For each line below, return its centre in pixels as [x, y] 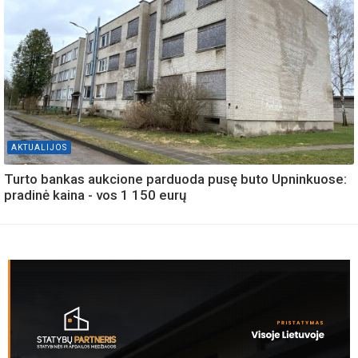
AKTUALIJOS [39, 147]
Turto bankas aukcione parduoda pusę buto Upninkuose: [175, 179]
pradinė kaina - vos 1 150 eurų [95, 195]
